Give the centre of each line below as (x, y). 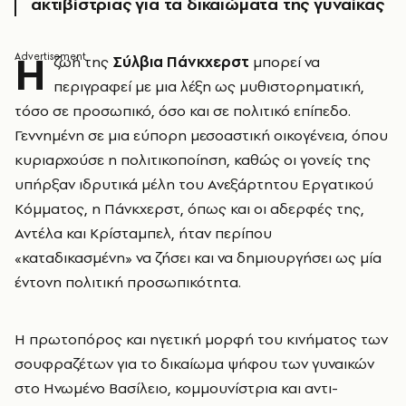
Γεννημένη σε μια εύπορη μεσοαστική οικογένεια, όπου (201, 135)
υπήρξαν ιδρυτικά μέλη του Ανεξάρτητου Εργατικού (194, 184)
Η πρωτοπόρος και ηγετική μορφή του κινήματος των (201, 339)
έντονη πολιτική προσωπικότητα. (128, 282)
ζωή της (83, 62)
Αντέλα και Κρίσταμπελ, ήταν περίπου (143, 233)
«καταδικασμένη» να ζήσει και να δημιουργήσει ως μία (198, 257)
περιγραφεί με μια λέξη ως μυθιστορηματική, (209, 86)
